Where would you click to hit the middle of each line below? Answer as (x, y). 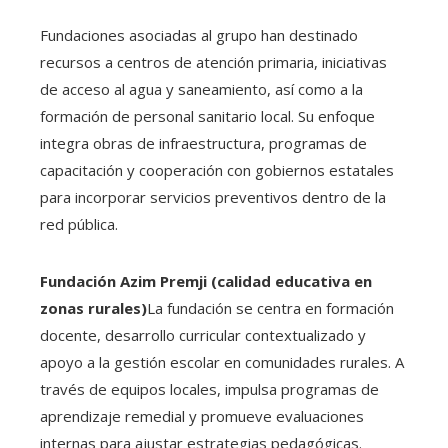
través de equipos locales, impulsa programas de (209, 389)
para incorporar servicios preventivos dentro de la (213, 197)
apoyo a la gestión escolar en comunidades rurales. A (222, 362)
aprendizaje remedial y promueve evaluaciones (202, 416)
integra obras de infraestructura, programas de (203, 143)
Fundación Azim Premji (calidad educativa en (206, 281)
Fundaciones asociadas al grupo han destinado (199, 35)
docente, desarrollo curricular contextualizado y (203, 335)
